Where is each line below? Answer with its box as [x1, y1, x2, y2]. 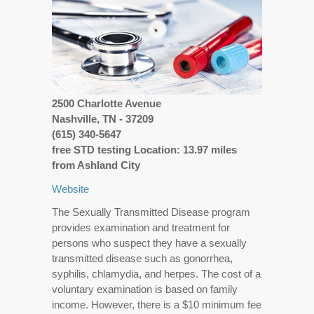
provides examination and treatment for [52, 221, 230, 233]
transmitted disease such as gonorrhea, [52, 252, 233, 264]
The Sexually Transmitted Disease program [52, 205, 250, 218]
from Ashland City [52, 158, 140, 171]
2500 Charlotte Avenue [52, 97, 161, 109]
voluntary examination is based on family [52, 282, 238, 295]
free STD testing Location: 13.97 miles [52, 143, 237, 156]
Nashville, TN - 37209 [52, 112, 153, 125]
